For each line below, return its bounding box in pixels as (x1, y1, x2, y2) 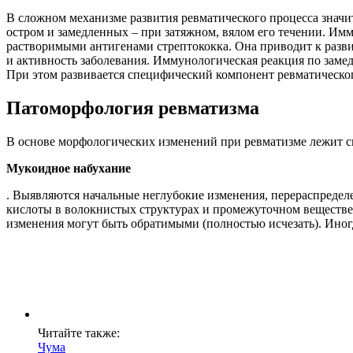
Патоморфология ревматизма (6, 98, 259, 119)
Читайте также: (38, 326, 120, 340)
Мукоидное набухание (6, 162, 131, 176)
